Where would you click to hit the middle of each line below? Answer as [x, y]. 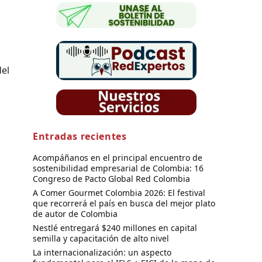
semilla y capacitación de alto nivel [101, 238]
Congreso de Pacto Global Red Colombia [111, 178]
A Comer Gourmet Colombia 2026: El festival [119, 192]
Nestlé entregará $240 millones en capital [115, 227]
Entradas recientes [80, 136]
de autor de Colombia [75, 213]
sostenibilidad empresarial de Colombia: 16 [118, 168]
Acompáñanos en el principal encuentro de [118, 157]
